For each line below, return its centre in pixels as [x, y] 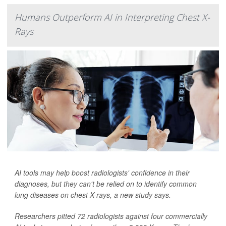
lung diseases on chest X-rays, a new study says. [93, 194]
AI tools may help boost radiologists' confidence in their [102, 172]
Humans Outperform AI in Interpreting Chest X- [112, 17]
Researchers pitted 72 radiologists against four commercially [111, 216]
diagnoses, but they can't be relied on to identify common [106, 183]
